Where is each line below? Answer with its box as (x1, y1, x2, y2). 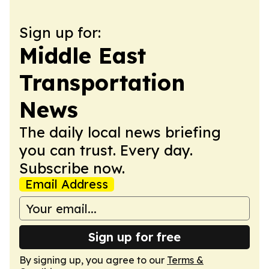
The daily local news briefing (19, 123, 221, 141)
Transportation (19, 69, 185, 96)
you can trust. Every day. (19, 141, 193, 159)
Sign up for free (88, 229, 181, 244)
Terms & (167, 254, 204, 266)
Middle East (19, 42, 146, 69)
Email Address (25, 177, 108, 192)
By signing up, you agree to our (19, 254, 167, 266)
